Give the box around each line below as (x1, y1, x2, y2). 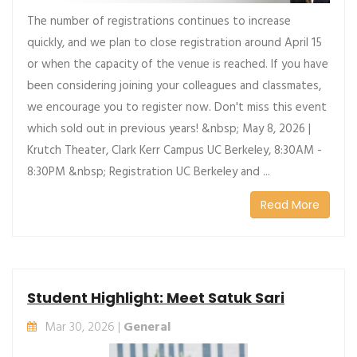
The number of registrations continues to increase (27, 11, 291, 31)
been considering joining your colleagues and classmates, (27, 76, 321, 96)
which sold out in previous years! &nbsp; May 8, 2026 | (27, 119, 311, 139)
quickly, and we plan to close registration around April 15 (27, 33, 322, 53)
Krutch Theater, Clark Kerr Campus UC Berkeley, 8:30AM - (27, 140, 322, 160)
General (124, 316, 171, 338)
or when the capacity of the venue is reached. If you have (27, 54, 328, 74)
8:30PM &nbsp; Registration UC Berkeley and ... (27, 162, 270, 182)
